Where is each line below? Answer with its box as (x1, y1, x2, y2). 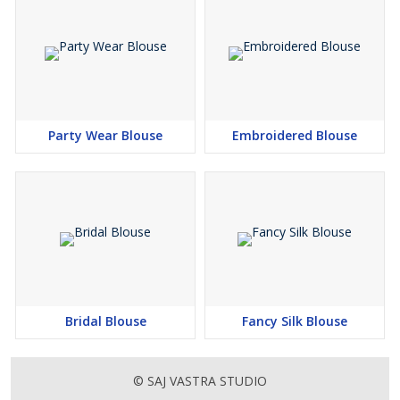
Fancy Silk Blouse (242, 312, 347, 329)
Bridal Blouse (64, 312, 146, 329)
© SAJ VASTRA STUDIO (133, 372, 267, 389)
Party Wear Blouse (48, 127, 162, 144)
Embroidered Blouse (232, 127, 357, 144)
